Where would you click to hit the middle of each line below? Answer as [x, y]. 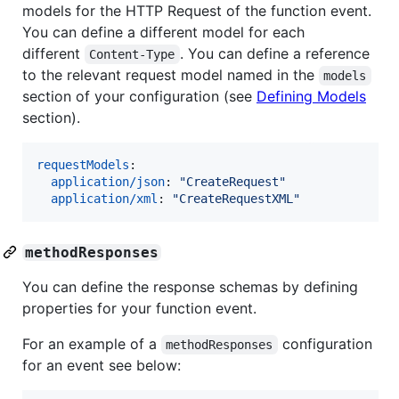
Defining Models [311, 96]
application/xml [104, 198]
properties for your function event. [139, 308]
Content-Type [132, 54]
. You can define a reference [277, 53]
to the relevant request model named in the [171, 74]
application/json [108, 181]
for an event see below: [102, 365]
